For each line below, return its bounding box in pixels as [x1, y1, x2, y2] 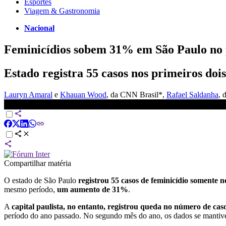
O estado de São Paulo [4, 176, 76, 185]
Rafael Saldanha [166, 90, 218, 99]
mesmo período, [4, 185, 57, 194]
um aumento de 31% [57, 185, 128, 194]
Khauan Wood [60, 90, 106, 99]
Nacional [24, 23, 54, 32]
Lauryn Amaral [4, 90, 52, 99]
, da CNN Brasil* [106, 90, 162, 99]
